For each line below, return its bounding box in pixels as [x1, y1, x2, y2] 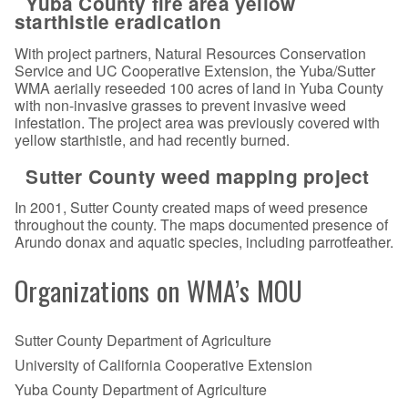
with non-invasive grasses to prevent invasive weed [15, 94, 346, 116]
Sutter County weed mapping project [15, 162, 370, 189]
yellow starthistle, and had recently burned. [15, 128, 290, 150]
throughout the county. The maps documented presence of [15, 214, 388, 236]
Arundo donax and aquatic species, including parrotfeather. [15, 231, 393, 253]
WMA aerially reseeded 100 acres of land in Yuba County [15, 76, 383, 98]
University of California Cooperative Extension [15, 353, 312, 375]
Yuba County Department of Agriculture [15, 378, 267, 400]
